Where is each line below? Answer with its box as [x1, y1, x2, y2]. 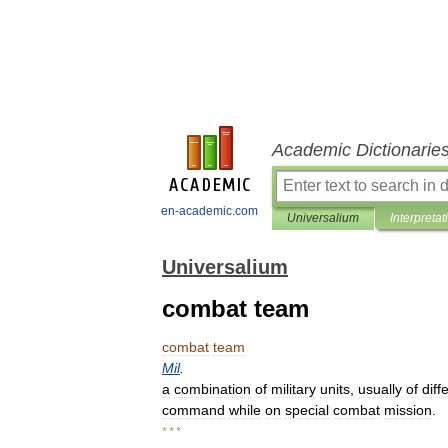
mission [384, 402, 432, 418]
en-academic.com [161, 204, 258, 218]
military [271, 381, 316, 397]
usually [358, 381, 402, 397]
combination [174, 381, 251, 397]
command [162, 402, 225, 418]
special [285, 402, 329, 418]
